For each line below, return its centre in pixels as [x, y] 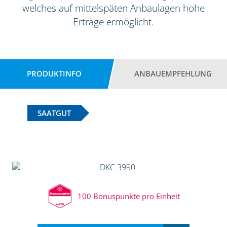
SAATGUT [54, 113]
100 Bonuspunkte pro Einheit [129, 196]
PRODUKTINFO [54, 74]
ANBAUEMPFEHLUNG [173, 74]
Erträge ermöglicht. [113, 21]
